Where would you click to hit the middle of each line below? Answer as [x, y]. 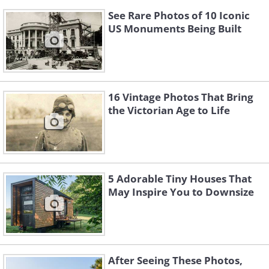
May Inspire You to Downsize [181, 192]
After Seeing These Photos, [175, 261]
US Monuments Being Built [175, 29]
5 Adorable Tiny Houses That [180, 179]
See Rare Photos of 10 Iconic [179, 16]
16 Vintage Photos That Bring [181, 97]
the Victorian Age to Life [169, 110]
